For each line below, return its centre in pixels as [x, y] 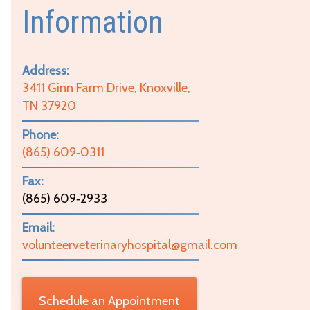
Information [93, 22]
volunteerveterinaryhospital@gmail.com [130, 245]
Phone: [40, 135]
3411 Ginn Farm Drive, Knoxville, [106, 88]
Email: [38, 228]
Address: [46, 71]
